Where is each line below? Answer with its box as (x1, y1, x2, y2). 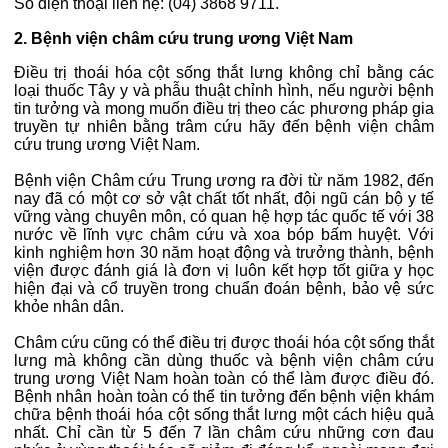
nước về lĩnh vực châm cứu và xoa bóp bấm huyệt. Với (14, 226, 434, 244)
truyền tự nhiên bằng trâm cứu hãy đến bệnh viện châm (14, 118, 434, 136)
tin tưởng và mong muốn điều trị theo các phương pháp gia (14, 100, 434, 118)
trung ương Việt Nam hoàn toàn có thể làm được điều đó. (14, 370, 434, 388)
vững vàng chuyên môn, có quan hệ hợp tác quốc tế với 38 (14, 208, 434, 226)
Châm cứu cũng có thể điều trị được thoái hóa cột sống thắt (14, 334, 434, 352)
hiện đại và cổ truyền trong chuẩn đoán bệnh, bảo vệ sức (14, 280, 434, 298)
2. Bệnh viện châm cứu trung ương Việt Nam (14, 30, 353, 48)
